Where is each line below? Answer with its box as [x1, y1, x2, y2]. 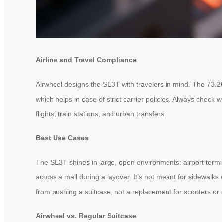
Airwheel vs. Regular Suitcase [36, 212, 136, 220]
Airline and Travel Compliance [36, 55, 137, 64]
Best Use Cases [36, 134, 89, 142]
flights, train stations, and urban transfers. [36, 110, 166, 118]
